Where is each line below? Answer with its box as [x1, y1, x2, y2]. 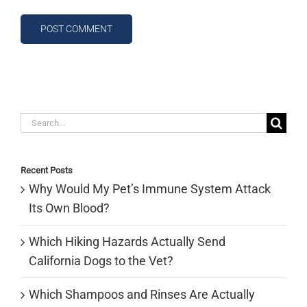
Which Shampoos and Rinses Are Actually [29, 287, 255, 302]
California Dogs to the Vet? [29, 254, 173, 269]
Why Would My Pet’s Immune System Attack [29, 182, 271, 197]
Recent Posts [21, 165, 73, 175]
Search [20, 114, 58, 129]
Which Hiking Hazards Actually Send [29, 234, 225, 249]
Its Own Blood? [29, 201, 110, 216]
